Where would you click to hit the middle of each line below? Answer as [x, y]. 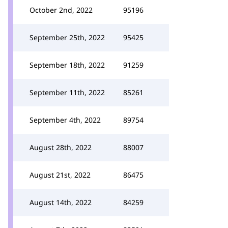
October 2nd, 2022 [61, 10]
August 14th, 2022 [61, 202]
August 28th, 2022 [61, 147]
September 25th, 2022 [67, 37]
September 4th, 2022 [65, 120]
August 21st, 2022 [60, 175]
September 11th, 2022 [67, 92]
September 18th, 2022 [67, 65]
